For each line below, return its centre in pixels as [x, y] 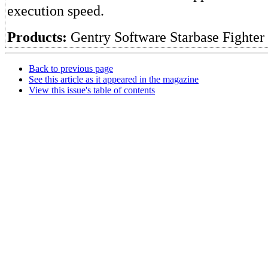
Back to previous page [71, 68]
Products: [37, 37]
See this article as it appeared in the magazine [114, 79]
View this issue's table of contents [92, 90]
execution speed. [56, 10]
